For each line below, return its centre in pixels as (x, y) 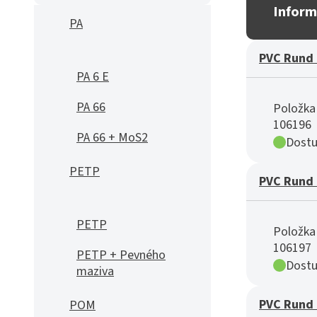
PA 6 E (93, 77)
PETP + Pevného (121, 255)
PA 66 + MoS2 (112, 138)
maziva (95, 271)
